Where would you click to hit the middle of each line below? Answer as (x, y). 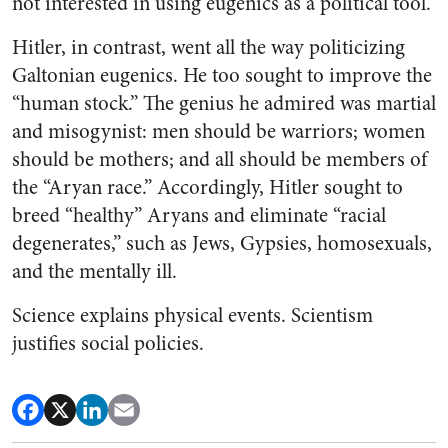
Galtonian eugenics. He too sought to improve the (222, 75)
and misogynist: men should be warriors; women (218, 131)
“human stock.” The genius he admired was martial (224, 103)
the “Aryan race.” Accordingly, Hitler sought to (207, 187)
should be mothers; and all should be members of (219, 159)
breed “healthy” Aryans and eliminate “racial (199, 215)
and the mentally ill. (94, 271)
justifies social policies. (108, 343)
